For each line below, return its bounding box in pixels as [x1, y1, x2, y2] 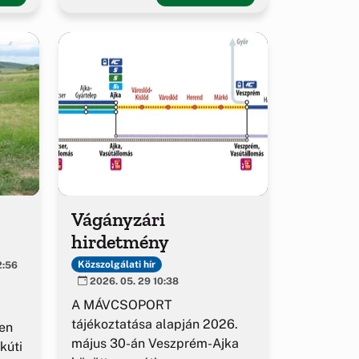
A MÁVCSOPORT [71, 297, 172, 313]
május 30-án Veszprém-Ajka [71, 336, 239, 352]
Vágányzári [71, 207, 165, 231]
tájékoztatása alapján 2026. [71, 317, 238, 333]
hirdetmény [71, 229, 169, 253]
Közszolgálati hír [77, 259, 155, 271]
